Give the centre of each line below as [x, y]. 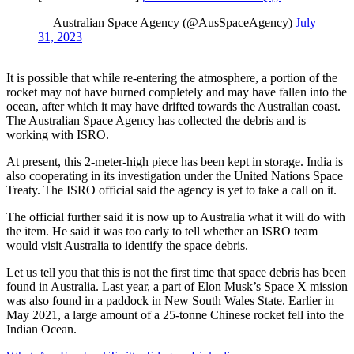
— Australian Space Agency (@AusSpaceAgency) [167, 22]
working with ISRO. [58, 134]
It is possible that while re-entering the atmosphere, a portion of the [172, 77]
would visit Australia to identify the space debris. [127, 245]
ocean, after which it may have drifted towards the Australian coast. [173, 106]
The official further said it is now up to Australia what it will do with [176, 217]
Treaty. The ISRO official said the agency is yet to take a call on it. [171, 190]
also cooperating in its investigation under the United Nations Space [175, 175]
